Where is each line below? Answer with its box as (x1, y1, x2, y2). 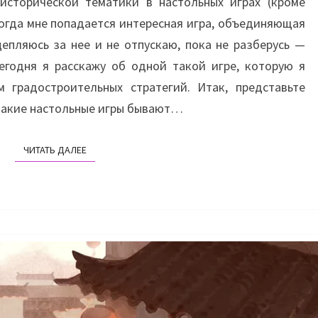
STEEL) (54, 86, 102, 103)
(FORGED (54, 43, 114, 60)
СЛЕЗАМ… (54, 22, 124, 39)
